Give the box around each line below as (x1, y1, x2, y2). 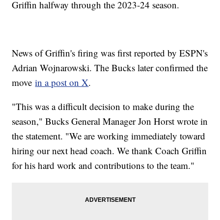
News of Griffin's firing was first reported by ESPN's (12, 47, 208, 59)
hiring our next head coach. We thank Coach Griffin (12, 144, 207, 157)
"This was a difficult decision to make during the (12, 100, 194, 113)
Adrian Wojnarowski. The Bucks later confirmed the (12, 61, 208, 74)
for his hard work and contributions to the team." (12, 159, 195, 172)
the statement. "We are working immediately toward (12, 130, 206, 142)
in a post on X (35, 76, 89, 89)
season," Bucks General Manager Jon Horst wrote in (12, 115, 208, 128)
